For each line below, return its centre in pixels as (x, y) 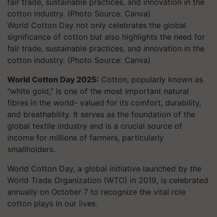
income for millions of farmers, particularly (85, 138)
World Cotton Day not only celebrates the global (97, 25)
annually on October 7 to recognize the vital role (96, 192)
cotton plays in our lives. (52, 203)
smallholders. (31, 149)
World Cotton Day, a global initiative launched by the (104, 169)
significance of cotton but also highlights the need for (106, 37)
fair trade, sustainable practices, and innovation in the (106, 48)
